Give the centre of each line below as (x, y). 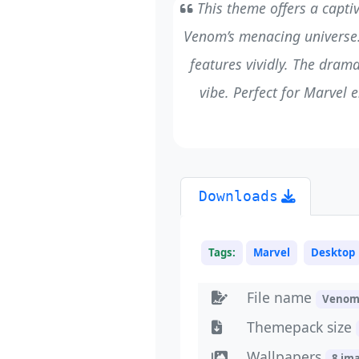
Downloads (238, 197)
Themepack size (301, 327)
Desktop (333, 252)
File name (281, 297)
